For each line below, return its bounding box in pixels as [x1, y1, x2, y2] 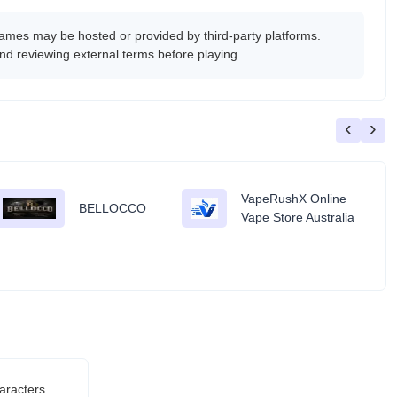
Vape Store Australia [241, 210, 355, 224]
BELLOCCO [79, 200, 147, 215]
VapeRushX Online [241, 191, 347, 206]
